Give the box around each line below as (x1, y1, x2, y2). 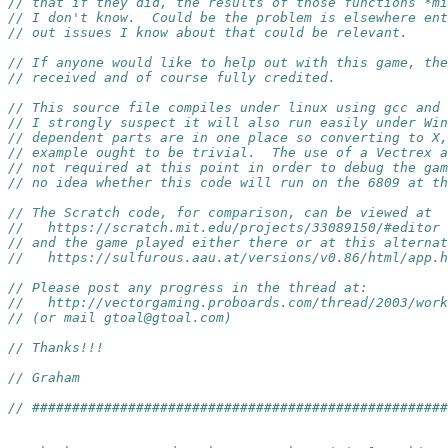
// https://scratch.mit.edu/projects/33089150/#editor (8, 220, 440, 235)
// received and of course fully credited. (8, 70, 336, 85)
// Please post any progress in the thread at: (8, 280, 368, 295)
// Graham (8, 370, 80, 385)
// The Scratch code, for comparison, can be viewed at (8, 205, 432, 220)
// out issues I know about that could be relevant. (8, 25, 408, 40)
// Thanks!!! (8, 340, 104, 355)
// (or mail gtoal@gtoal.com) (8, 310, 232, 325)
